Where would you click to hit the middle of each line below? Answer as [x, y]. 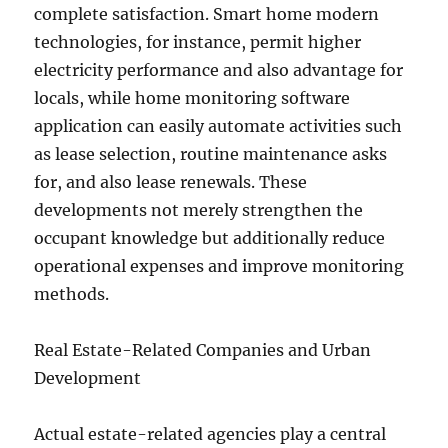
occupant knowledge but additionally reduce [210, 238]
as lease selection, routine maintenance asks [211, 154]
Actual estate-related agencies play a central [210, 434]
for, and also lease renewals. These [171, 182]
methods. [72, 294]
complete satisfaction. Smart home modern [207, 14]
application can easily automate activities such [218, 126]
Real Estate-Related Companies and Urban [203, 350]
